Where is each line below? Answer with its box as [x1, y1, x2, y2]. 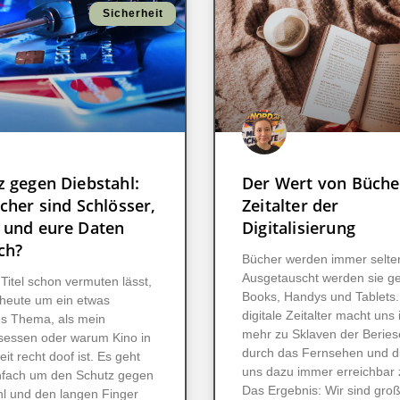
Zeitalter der [242, 195, 339, 217]
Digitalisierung [242, 217, 355, 239]
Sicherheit [102, 7, 163, 21]
